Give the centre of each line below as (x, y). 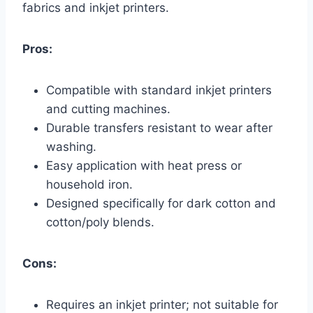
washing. (71, 147)
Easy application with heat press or (144, 166)
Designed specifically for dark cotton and (161, 204)
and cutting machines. (108, 109)
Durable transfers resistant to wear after (159, 128)
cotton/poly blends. (100, 223)
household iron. (89, 185)
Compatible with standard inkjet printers (159, 90)
